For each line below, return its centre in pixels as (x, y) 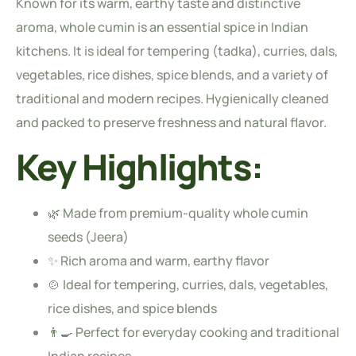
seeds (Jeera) (88, 236)
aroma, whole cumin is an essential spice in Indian (162, 27)
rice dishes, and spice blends (132, 308)
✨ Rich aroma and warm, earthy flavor (159, 260)
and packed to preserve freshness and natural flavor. (171, 122)
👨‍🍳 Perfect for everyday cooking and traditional (193, 332)
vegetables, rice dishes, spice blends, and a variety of (172, 74)
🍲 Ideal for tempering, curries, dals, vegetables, (188, 284)
